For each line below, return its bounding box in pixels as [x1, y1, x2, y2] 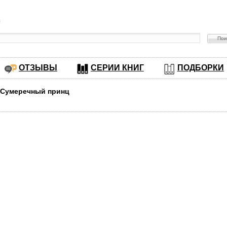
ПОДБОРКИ [177, 63, 224, 72]
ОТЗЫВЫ [18, 63, 57, 72]
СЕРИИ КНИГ [90, 63, 144, 72]
